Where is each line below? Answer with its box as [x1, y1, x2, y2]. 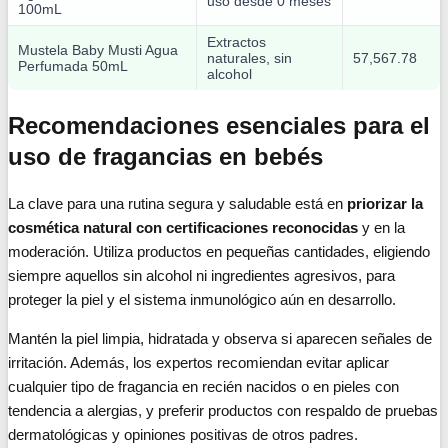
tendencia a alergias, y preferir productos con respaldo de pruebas [8, 402, 438, 420]
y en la [358, 219, 405, 237]
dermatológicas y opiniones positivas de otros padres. [8, 426, 358, 444]
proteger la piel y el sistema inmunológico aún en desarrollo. [8, 291, 396, 309]
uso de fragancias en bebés [8, 143, 323, 171]
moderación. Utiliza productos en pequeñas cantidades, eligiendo [8, 243, 430, 261]
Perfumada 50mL [18, 58, 128, 75]
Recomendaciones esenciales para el [8, 112, 430, 140]
